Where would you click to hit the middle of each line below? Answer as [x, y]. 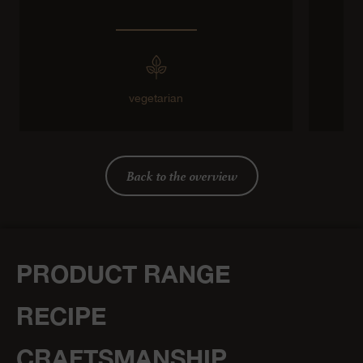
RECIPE [61, 316]
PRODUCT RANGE [123, 273]
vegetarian [156, 98]
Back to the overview [181, 175]
